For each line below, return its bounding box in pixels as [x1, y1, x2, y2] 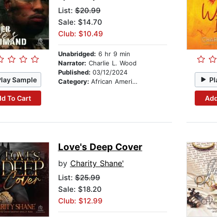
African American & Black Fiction [91, 77, 132, 86]
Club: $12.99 [58, 196, 103, 206]
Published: [58, 68, 93, 77]
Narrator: [58, 59, 86, 67]
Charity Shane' [70, 158, 124, 169]
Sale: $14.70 [58, 17, 102, 27]
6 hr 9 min [95, 50, 130, 58]
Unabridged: [58, 50, 96, 58]
